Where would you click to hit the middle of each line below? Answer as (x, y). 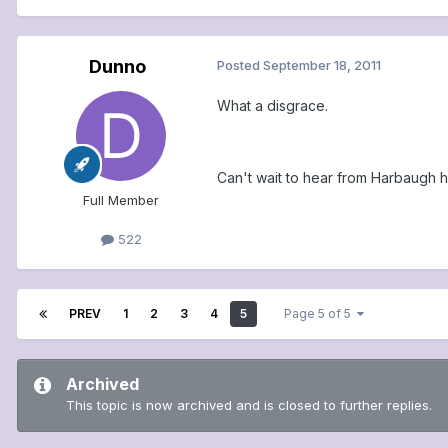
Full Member (121, 199)
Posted (240, 64)
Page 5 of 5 (320, 313)
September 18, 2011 (322, 64)
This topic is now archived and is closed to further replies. (249, 404)
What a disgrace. (272, 105)
